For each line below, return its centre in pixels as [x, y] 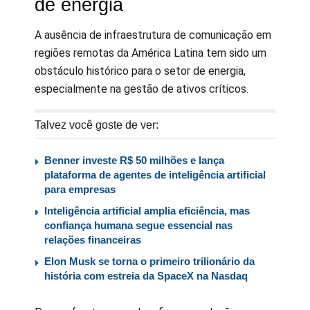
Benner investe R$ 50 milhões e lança [134, 161]
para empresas [80, 190]
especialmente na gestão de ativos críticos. [142, 89]
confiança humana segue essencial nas [138, 226]
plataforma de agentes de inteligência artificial [155, 175]
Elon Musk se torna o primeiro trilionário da [149, 262]
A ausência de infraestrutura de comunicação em [153, 35]
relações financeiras [93, 240]
